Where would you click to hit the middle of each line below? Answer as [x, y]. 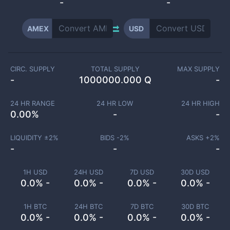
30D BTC [195, 206]
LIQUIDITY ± [29, 138]
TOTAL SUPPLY [115, 69]
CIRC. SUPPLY [33, 69]
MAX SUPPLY [198, 69]
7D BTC [142, 206]
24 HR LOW [115, 103]
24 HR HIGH [200, 103]
